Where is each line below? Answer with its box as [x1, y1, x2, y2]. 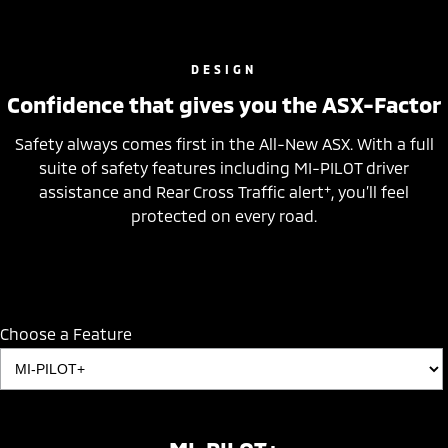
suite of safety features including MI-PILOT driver [39, 157, 409, 177]
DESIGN [191, 61, 257, 76]
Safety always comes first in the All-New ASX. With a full [14, 133, 434, 153]
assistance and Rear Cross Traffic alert [39, 181, 324, 201]
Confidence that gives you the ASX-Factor [7, 90, 441, 117]
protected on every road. [131, 205, 317, 225]
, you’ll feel [331, 181, 409, 201]
